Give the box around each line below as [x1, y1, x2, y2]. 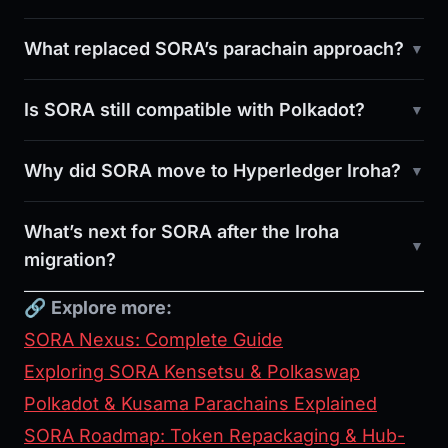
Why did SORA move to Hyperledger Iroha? [24, 160, 401, 182]
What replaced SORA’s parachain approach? [24, 38, 404, 60]
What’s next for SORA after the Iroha [24, 221, 339, 243]
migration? [24, 249, 116, 271]
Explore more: [51, 297, 172, 319]
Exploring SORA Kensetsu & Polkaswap [24, 361, 360, 383]
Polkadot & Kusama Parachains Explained [24, 393, 377, 415]
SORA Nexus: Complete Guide [24, 329, 283, 351]
